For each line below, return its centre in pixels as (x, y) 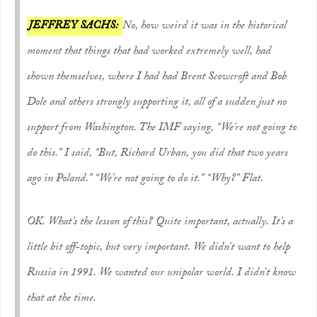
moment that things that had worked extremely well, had (149, 52)
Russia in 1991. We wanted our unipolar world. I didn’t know (161, 273)
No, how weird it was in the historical (204, 27)
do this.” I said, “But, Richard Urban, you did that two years (157, 154)
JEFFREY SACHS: (75, 27)
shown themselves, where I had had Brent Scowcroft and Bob (157, 77)
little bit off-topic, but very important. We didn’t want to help (158, 248)
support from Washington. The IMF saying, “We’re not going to (162, 128)
